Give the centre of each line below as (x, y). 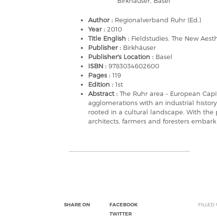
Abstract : (104, 93)
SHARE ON (77, 205)
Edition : (102, 84)
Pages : (100, 75)
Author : (101, 20)
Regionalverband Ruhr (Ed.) (158, 20)
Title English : (110, 38)
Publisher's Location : (122, 57)
